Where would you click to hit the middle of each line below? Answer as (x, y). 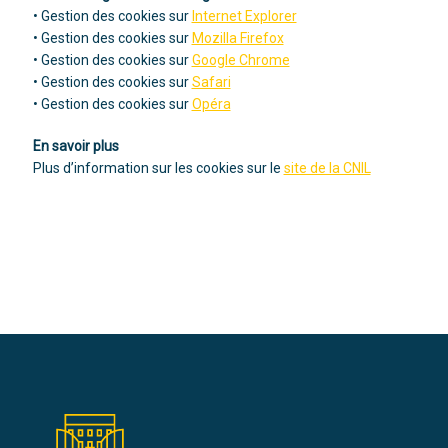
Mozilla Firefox (237, 38)
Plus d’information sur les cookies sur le (158, 168)
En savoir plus (75, 146)
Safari (211, 82)
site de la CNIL (327, 168)
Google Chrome (240, 60)
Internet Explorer (244, 16)
